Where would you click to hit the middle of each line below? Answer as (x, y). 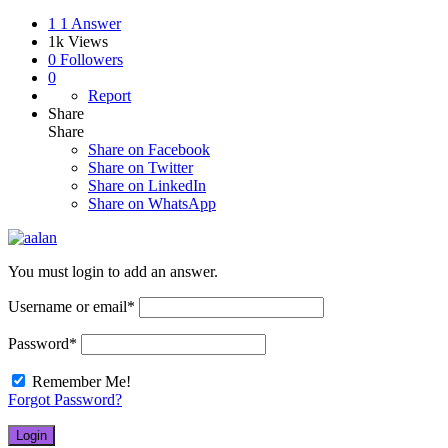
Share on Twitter (140, 168)
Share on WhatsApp (152, 204)
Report (109, 96)
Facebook (179, 150)
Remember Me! (81, 382)
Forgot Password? (65, 400)
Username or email (67, 307)
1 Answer (90, 24)
